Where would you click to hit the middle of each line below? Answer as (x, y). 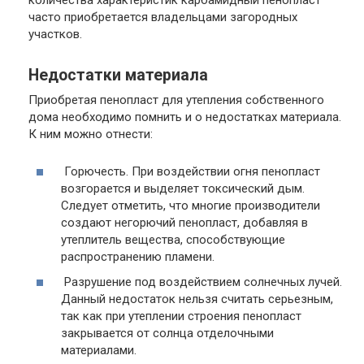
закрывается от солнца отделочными (167, 334)
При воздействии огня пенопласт (224, 171)
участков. (55, 34)
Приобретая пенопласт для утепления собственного (176, 100)
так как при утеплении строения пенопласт (181, 316)
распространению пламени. (138, 256)
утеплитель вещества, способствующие (173, 239)
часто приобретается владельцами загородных (163, 17)
